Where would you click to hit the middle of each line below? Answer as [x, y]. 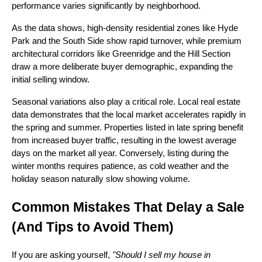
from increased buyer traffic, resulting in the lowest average [124, 140]
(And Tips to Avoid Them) [93, 227]
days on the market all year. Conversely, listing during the [120, 153]
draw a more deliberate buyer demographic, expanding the [122, 66]
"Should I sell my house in [161, 255]
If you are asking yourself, [62, 255]
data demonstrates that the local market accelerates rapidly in [129, 114]
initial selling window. [51, 79]
